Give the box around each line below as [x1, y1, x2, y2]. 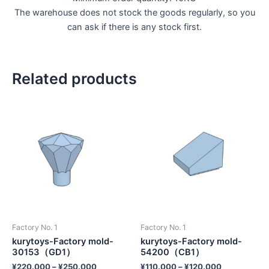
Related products [12, 70, 137, 88]
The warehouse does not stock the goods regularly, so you [14, 7, 255, 19]
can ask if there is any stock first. [67, 22, 202, 33]
